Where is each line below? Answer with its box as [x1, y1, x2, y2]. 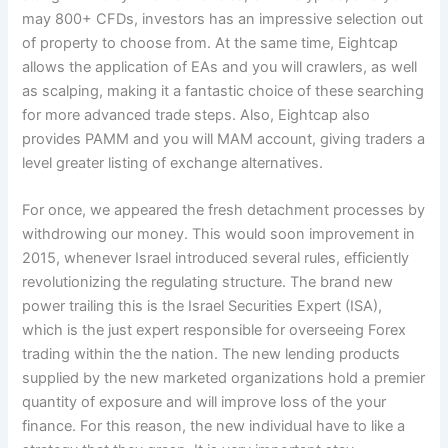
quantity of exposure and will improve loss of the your [22, 393, 387, 412]
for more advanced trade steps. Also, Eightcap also [22, 105, 371, 124]
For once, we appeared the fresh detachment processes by [22, 201, 426, 220]
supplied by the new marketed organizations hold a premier [22, 369, 426, 388]
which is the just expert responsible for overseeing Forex [22, 321, 407, 340]
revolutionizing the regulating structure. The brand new [22, 273, 394, 292]
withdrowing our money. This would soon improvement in [22, 225, 416, 244]
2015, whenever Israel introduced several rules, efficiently [22, 249, 410, 268]
